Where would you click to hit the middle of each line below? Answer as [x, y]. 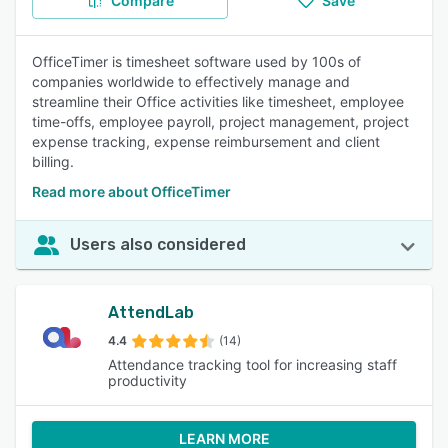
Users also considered [158, 244]
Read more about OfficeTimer [131, 191]
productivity [147, 380]
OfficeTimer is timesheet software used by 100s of [196, 61]
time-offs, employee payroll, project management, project [220, 121]
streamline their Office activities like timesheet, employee [218, 101]
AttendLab [151, 312]
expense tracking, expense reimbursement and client [206, 141]
